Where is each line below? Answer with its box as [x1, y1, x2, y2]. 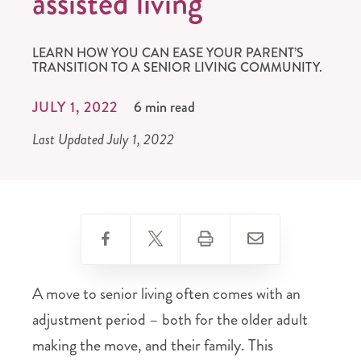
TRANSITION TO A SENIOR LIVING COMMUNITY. [32, 58, 322, 77]
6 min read [134, 97, 195, 118]
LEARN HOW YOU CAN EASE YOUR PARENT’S [32, 44, 304, 62]
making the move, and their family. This [32, 334, 273, 357]
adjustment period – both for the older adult [32, 308, 308, 331]
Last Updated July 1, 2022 [32, 129, 174, 150]
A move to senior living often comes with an [32, 282, 301, 305]
